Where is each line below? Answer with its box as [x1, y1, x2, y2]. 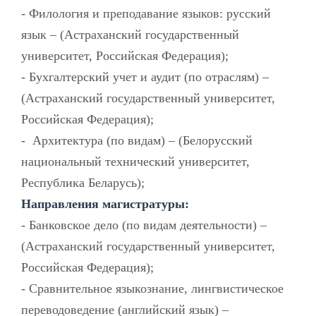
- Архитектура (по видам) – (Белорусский [21, 133, 253, 147]
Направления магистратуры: [21, 196, 189, 211]
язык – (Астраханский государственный [21, 27, 239, 42]
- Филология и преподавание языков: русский [21, 6, 271, 20]
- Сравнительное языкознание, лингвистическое [21, 281, 284, 296]
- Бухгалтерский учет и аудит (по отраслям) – [21, 69, 269, 84]
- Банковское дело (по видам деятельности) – [21, 217, 267, 232]
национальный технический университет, [21, 154, 250, 169]
